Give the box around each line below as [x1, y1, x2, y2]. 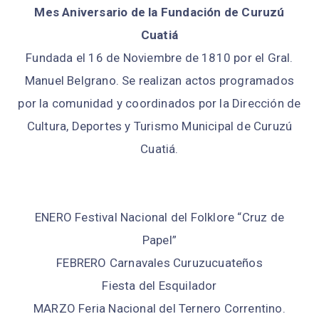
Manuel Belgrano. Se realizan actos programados [24, 73, 295, 88]
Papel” [142, 233, 177, 248]
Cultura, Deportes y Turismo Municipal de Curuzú [26, 119, 293, 134]
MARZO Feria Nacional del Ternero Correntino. [33, 301, 286, 316]
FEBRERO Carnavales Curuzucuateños [56, 256, 263, 271]
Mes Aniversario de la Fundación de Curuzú [34, 5, 285, 20]
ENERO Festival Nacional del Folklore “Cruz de [34, 210, 284, 225]
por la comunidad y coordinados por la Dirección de [18, 96, 301, 111]
